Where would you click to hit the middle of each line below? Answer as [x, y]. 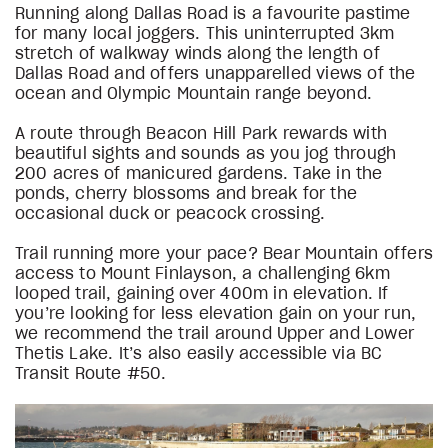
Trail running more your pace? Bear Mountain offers [224, 253]
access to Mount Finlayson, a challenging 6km [202, 273]
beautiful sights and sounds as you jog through [206, 153]
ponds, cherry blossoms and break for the [186, 193]
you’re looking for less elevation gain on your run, [216, 313]
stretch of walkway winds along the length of [197, 53]
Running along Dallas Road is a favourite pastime [213, 13]
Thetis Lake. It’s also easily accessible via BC [199, 353]
